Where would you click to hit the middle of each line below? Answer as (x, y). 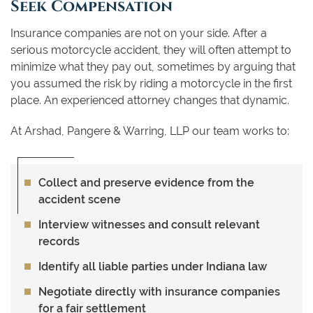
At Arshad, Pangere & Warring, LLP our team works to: (150, 131)
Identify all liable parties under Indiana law (153, 266)
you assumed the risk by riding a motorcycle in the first (151, 83)
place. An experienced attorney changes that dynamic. (150, 100)
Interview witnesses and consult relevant (149, 224)
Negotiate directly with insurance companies (159, 291)
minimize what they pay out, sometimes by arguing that (153, 66)
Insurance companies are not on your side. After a (139, 33)
